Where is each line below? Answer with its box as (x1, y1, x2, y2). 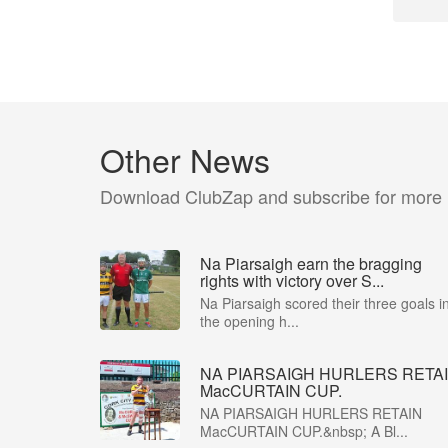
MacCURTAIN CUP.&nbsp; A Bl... (200, 421, 408, 441)
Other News (100, 136, 270, 182)
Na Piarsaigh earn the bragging (200, 252, 422, 275)
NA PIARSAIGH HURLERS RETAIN (200, 403, 422, 423)
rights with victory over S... (200, 269, 384, 292)
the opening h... (200, 311, 299, 331)
